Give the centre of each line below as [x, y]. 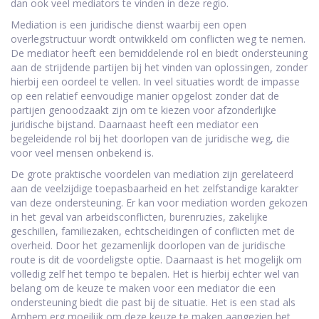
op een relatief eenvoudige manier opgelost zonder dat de [145, 96]
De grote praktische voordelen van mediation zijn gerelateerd [152, 174]
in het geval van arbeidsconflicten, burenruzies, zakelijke [139, 217]
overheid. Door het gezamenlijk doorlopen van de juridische [148, 246]
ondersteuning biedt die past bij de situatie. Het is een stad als [153, 303]
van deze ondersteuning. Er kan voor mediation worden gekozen [159, 203]
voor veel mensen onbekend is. [82, 153]
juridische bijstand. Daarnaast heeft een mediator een [135, 125]
